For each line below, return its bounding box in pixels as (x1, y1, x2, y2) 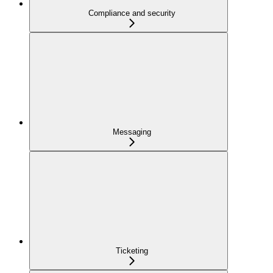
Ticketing (115, 246, 148, 256)
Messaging (112, 127, 151, 137)
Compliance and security (88, 9, 175, 18)
